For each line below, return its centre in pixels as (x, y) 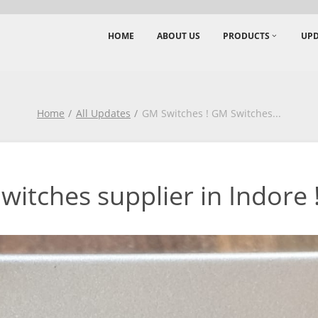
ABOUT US (179, 36)
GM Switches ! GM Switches (207, 113)
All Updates (103, 113)
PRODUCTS (246, 36)
